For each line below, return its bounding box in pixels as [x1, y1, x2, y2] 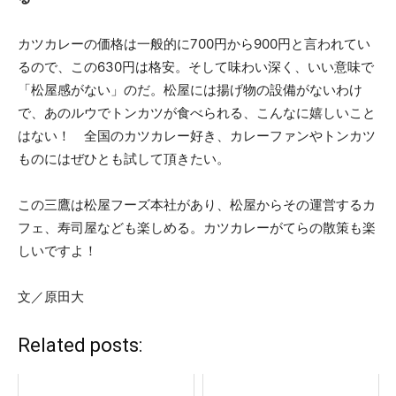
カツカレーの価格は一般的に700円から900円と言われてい [18, 34, 370, 52]
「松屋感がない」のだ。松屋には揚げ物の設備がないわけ [18, 80, 362, 98]
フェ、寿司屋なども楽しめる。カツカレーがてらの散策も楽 [18, 218, 376, 236]
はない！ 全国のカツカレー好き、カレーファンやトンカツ [18, 126, 376, 144]
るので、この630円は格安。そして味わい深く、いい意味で [18, 57, 374, 75]
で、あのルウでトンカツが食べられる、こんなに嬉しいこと [18, 103, 376, 121]
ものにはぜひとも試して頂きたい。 [18, 149, 230, 167]
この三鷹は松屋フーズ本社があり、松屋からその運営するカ [18, 195, 376, 213]
